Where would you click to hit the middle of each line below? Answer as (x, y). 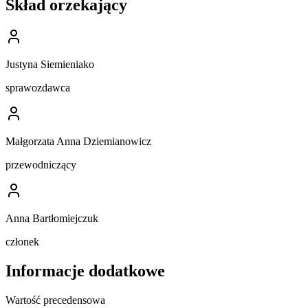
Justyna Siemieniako (50, 65)
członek (22, 242)
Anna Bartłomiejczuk (52, 219)
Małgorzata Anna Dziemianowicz (78, 142)
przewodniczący (41, 165)
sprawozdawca (38, 88)
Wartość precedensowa (55, 300)
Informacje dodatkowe (85, 271)
